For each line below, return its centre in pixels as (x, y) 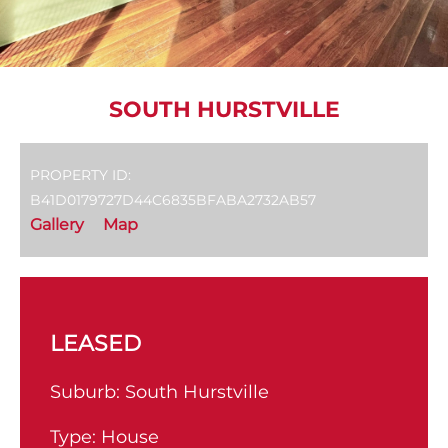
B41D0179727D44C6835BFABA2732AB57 (173, 200)
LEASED (95, 344)
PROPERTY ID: (80, 175)
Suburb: (87, 392)
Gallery (57, 225)
